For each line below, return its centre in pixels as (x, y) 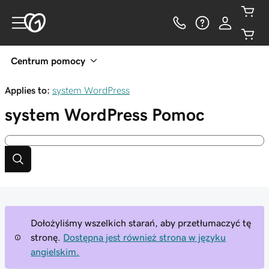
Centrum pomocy (48, 61)
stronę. (46, 237)
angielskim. (55, 252)
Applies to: (27, 90)
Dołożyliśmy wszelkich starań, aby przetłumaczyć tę (141, 223)
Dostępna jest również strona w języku (145, 237)
